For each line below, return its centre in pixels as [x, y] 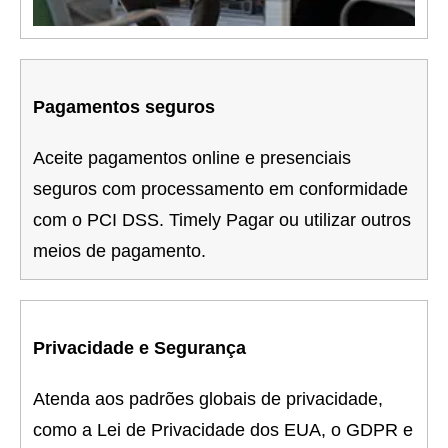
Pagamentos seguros [124, 107]
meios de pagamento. [119, 251]
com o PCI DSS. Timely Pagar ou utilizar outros [222, 220]
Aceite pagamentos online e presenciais [192, 158]
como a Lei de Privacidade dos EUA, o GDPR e [223, 430]
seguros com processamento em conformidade [220, 189]
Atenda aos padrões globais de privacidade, [208, 399]
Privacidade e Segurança [139, 348]
